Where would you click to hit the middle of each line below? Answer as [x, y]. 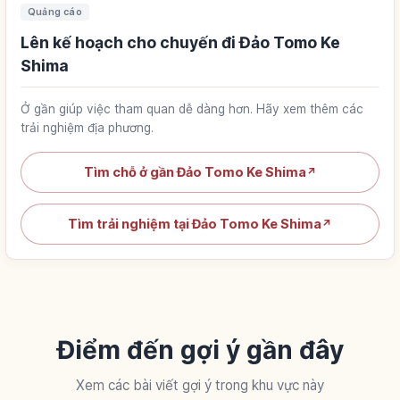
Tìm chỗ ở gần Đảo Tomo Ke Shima [195, 171]
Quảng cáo [55, 12]
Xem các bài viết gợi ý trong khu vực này [200, 385]
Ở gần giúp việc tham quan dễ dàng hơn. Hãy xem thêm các [192, 108]
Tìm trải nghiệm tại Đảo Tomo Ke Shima [195, 223]
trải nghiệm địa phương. [87, 127]
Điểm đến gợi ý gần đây [200, 350]
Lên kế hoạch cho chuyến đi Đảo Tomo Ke [180, 42]
